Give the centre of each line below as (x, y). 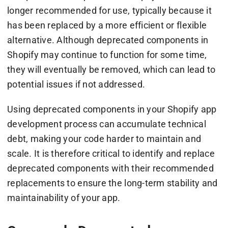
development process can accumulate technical (106, 124)
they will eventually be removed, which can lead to (111, 70)
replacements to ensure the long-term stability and (112, 183)
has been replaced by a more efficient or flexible (107, 25)
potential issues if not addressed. (76, 84)
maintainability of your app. (64, 198)
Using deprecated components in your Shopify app (112, 109)
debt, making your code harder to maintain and (104, 139)
